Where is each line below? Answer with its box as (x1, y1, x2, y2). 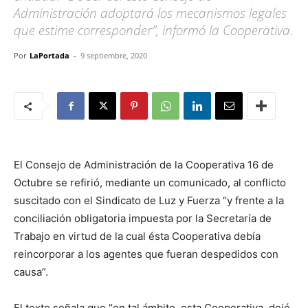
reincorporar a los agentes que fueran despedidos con (14, 247, 278, 261)
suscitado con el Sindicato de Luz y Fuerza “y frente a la (14, 194, 284, 207)
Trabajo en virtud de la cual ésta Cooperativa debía (14, 230, 261, 243)
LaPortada (30, 50, 69, 60)
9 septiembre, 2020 (80, 50, 147, 60)
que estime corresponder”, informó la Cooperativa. (14, 21, 294, 39)
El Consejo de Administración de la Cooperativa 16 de (14, 158, 274, 171)
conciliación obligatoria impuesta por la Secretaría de (14, 212, 272, 225)
